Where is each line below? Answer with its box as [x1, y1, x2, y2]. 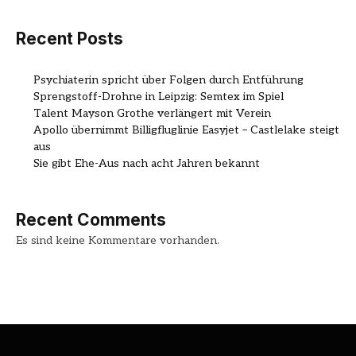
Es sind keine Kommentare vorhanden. [16, 233, 219, 247]
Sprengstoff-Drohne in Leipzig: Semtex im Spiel [33, 89, 284, 103]
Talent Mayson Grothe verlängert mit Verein [33, 106, 271, 120]
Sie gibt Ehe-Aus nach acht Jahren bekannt [33, 156, 260, 170]
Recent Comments [16, 209, 166, 230]
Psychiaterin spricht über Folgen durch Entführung [33, 72, 304, 87]
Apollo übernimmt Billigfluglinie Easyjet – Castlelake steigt [33, 122, 339, 137]
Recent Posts [16, 29, 123, 49]
